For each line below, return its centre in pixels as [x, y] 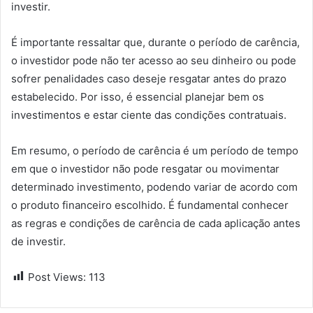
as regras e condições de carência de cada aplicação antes [156, 223]
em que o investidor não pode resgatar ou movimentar [145, 168]
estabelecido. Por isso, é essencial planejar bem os [138, 96]
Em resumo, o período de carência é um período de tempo [155, 150]
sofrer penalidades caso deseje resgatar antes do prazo [149, 78]
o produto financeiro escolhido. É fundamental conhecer [150, 205]
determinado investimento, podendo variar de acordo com [154, 187]
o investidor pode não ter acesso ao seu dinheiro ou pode [154, 60]
